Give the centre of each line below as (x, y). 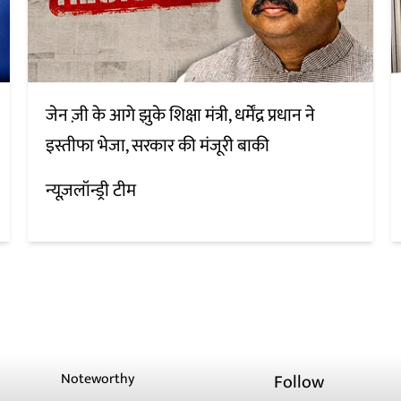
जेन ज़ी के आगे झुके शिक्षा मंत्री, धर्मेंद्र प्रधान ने (180, 116)
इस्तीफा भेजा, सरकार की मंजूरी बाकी (157, 146)
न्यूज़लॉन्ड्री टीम (90, 191)
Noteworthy (98, 380)
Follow (299, 383)
